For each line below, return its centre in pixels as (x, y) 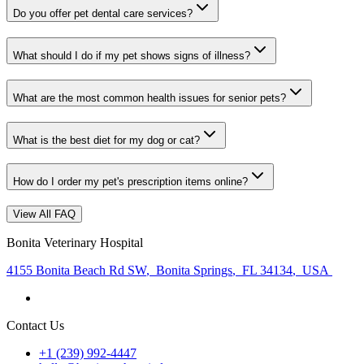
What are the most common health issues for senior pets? (149, 97)
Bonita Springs (193, 271)
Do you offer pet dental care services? (103, 14)
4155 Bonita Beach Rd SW (76, 271)
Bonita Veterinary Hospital (75, 243)
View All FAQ (44, 214)
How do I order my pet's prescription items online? (130, 182)
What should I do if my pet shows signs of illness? (132, 56)
